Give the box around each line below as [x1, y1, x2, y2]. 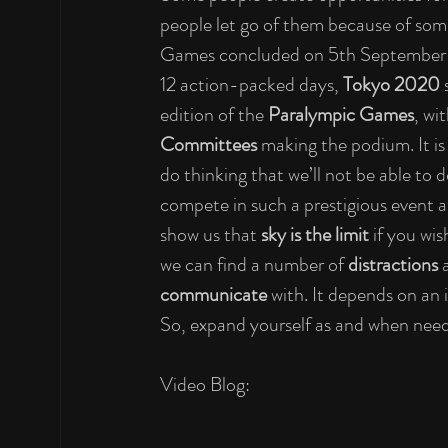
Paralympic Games [268, 100, 414, 129]
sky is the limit [261, 220, 373, 249]
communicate [160, 280, 271, 309]
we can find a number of [160, 250, 348, 279]
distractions [348, 250, 442, 279]
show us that [160, 220, 261, 249]
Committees [160, 130, 261, 159]
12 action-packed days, [160, 70, 343, 99]
